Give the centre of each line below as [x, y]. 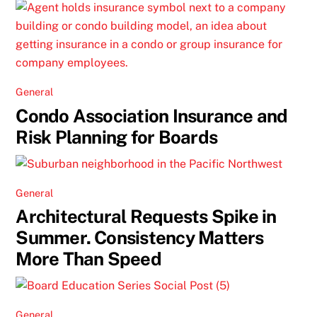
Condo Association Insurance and [152, 116]
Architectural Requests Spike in [146, 217]
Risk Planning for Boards [116, 137]
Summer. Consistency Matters [140, 238]
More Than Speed [88, 259]
